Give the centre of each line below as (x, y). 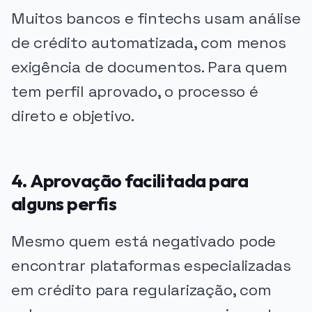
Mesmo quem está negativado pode (144, 242)
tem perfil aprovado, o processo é (135, 92)
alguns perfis (64, 204)
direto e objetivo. (73, 116)
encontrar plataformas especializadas (151, 266)
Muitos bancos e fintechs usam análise (156, 18)
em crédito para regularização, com (141, 290)
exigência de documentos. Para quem (149, 67)
